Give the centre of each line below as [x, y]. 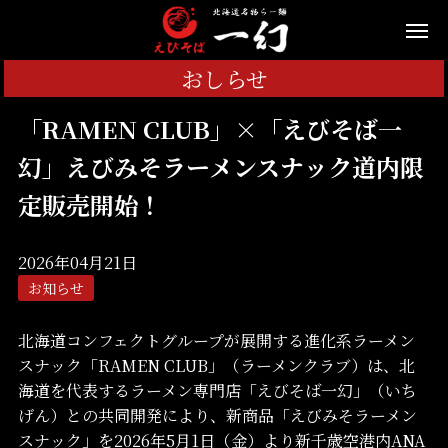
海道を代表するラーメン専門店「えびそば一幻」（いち [217, 390]
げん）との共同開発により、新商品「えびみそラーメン [217, 415]
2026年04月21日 [77, 263]
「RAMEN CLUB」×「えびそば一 [209, 129]
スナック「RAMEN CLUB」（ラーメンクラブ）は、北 [216, 365]
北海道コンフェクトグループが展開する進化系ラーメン [216, 340]
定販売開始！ [89, 205]
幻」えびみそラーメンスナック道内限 [220, 167]
